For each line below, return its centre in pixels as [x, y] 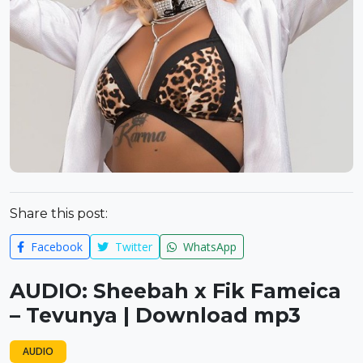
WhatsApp [208, 246]
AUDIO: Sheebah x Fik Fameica [175, 290]
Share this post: [59, 213]
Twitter [132, 246]
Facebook [55, 246]
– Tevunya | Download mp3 [155, 315]
